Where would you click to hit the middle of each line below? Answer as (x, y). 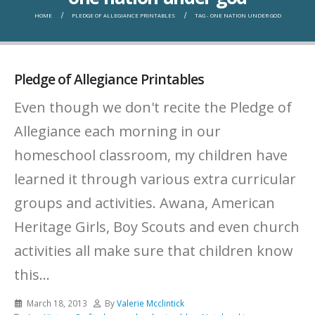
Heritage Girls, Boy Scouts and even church (157, 226)
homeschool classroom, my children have (151, 155)
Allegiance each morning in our (117, 131)
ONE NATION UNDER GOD (245, 16)
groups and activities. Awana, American (144, 202)
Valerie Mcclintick (151, 303)
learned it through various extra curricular (155, 179)
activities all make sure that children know (154, 250)
